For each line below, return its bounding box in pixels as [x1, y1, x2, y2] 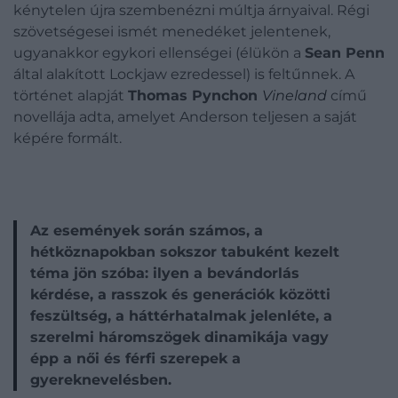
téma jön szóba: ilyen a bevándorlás [30, 265, 299, 283]
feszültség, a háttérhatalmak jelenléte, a [30, 307, 332, 325]
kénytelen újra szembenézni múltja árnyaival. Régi [13, 2, 370, 20]
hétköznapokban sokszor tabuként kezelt [30, 243, 339, 261]
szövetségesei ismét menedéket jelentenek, [13, 23, 330, 41]
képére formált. [13, 130, 122, 147]
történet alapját [13, 87, 128, 105]
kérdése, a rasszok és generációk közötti [30, 286, 330, 304]
